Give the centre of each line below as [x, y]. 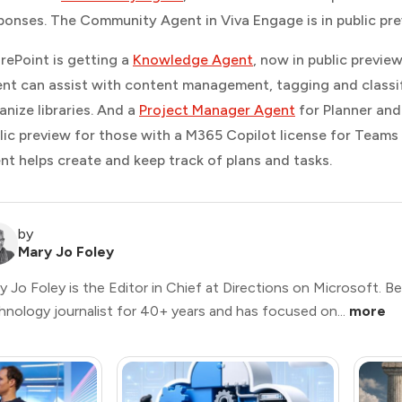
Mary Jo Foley [66, 252]
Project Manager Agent [217, 110]
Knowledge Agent [193, 60]
